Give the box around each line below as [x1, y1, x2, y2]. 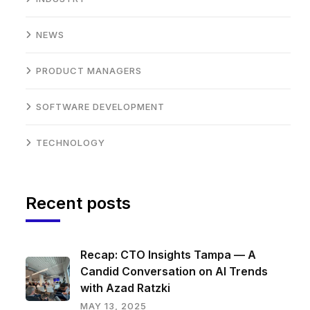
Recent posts [26, 193, 131, 214]
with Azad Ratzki [80, 281, 170, 295]
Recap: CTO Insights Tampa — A [80, 248, 256, 262]
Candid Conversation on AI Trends [80, 264, 268, 279]
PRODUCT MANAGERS [36, 65, 142, 77]
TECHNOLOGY [36, 137, 105, 149]
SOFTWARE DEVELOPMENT [36, 101, 165, 113]
